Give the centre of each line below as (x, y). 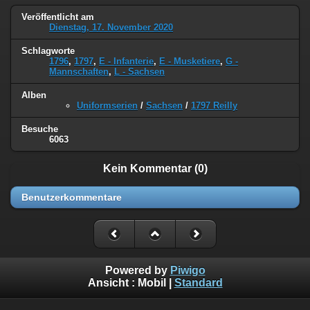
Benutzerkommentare (72, 197)
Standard (198, 283)
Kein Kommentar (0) (155, 168)
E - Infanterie (126, 62)
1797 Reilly (214, 105)
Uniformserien (107, 105)
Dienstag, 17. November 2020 (111, 28)
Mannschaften (79, 72)
